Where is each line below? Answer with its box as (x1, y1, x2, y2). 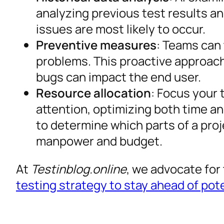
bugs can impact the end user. (36, 68, 201, 85)
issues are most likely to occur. (36, 20, 205, 37)
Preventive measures (36, 36, 156, 53)
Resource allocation (36, 84, 151, 101)
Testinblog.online (31, 160, 126, 177)
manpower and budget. (36, 132, 162, 149)
